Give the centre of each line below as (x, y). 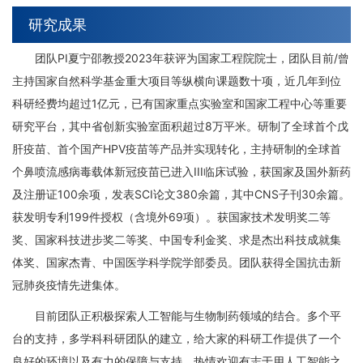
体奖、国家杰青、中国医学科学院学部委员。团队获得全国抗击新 (177, 263)
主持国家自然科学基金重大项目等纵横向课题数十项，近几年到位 (177, 81)
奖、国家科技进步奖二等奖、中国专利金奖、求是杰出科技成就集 (177, 240)
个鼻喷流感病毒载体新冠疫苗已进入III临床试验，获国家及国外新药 (181, 172)
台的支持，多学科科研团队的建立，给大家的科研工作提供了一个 (177, 339)
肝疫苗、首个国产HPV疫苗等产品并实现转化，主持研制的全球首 (177, 149)
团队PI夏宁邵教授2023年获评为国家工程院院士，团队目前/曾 (192, 58)
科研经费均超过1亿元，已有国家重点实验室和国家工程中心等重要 (179, 104)
